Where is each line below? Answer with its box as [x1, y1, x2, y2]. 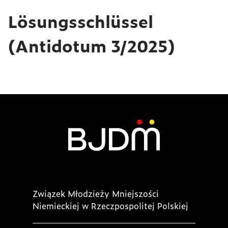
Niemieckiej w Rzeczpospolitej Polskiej [33, 199, 188, 212]
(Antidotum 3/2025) [8, 33, 175, 58]
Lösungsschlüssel [8, 9, 153, 34]
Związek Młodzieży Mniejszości [33, 187, 159, 199]
